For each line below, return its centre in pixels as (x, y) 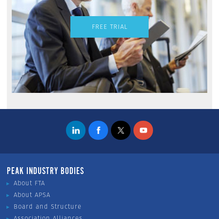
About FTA (29, 183)
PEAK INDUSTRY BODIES (45, 171)
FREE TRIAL (109, 27)
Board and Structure (48, 206)
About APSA (32, 195)
